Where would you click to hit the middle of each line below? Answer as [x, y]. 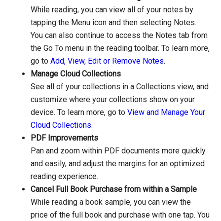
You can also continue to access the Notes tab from [119, 35]
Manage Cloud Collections [76, 74]
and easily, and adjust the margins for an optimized [118, 163]
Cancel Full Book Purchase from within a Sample [114, 189]
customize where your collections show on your [113, 99]
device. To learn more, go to [79, 112]
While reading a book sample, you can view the [111, 202]
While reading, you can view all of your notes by [112, 9]
